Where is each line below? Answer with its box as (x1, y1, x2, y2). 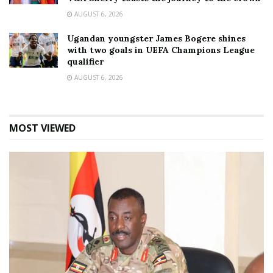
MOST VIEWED (9, 121, 76, 135)
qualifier (67, 55, 104, 67)
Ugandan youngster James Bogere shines (67, 32, 246, 44)
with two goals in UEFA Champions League (67, 44, 255, 55)
